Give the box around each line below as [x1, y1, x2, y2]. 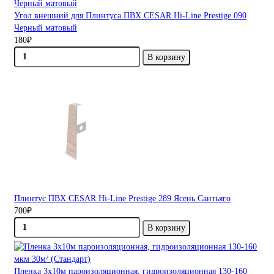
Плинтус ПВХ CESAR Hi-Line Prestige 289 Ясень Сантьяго [14, 194, 231, 204]
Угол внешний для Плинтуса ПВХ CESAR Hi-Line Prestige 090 [14, 11, 246, 21]
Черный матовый [14, 23, 77, 33]
